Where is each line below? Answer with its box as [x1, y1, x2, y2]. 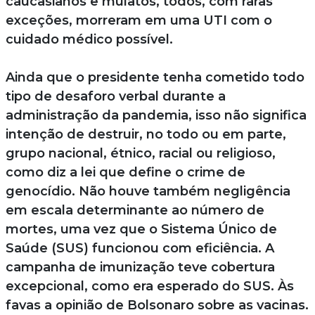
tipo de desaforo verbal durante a [5, 88, 226, 104]
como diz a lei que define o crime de [5, 164, 245, 180]
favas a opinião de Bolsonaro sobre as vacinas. [5, 297, 309, 313]
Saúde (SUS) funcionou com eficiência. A [5, 240, 274, 256]
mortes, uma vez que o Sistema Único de [5, 221, 277, 237]
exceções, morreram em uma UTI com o [5, 12, 272, 28]
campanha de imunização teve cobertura [5, 259, 275, 275]
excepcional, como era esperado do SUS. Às [5, 278, 294, 294]
